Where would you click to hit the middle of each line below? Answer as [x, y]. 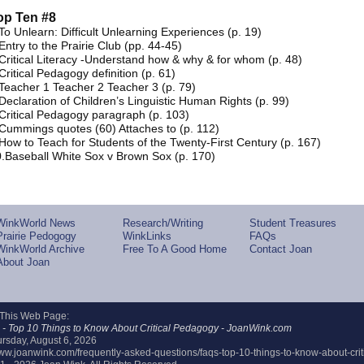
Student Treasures [293, 223]
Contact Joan [281, 249]
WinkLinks [147, 236]
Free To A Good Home [175, 249]
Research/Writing [163, 223]
